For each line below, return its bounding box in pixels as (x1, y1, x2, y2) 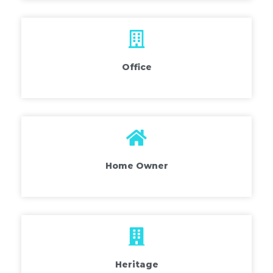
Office (121, 62, 152, 73)
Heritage (115, 259, 158, 271)
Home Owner (105, 160, 168, 172)
